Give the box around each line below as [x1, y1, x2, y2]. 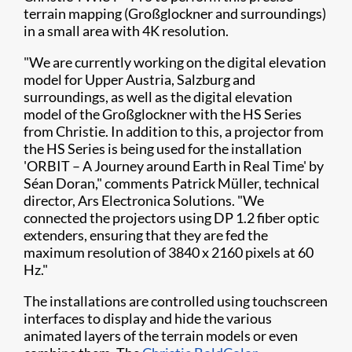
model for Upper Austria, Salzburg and [24, 71, 255, 88]
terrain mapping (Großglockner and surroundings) [24, 5, 326, 22]
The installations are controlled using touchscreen [24, 292, 328, 310]
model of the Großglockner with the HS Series [24, 105, 302, 123]
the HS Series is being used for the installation [24, 140, 302, 157]
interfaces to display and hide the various [24, 310, 272, 327]
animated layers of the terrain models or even [24, 327, 298, 344]
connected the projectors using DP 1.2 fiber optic [24, 209, 319, 226]
